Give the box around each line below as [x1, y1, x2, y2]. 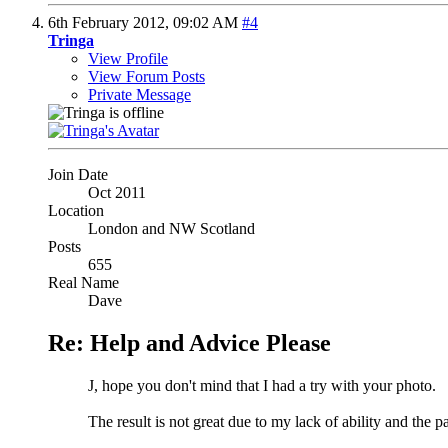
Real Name [48, 274, 119, 292]
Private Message [88, 86, 191, 104]
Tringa [48, 32, 94, 50]
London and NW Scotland [88, 220, 255, 238]
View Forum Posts [88, 68, 205, 86]
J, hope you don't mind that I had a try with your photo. [88, 377, 436, 395]
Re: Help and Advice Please [48, 330, 331, 357]
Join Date [48, 166, 108, 184]
